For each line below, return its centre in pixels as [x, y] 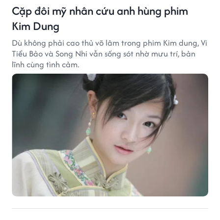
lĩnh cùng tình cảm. [45, 64]
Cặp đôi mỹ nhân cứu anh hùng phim [100, 10]
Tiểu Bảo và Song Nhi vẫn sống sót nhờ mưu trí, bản [104, 53]
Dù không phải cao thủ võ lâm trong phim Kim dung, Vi [110, 42]
